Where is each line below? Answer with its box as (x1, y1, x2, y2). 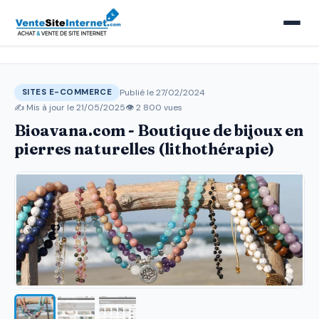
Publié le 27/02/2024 (120, 86, 206, 98)
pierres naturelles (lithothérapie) (14, 140, 274, 159)
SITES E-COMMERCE (22, 87, 113, 98)
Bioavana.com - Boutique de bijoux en (14, 121, 303, 140)
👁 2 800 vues (125, 102, 182, 113)
